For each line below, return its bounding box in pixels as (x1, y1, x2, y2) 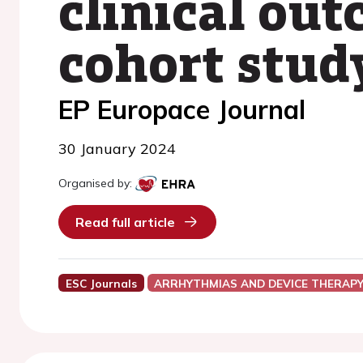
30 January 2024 (58, 139, 176, 158)
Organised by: (58, 176, 132, 190)
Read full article (75, 214, 175, 230)
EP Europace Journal (58, 93, 305, 126)
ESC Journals (65, 276, 137, 290)
